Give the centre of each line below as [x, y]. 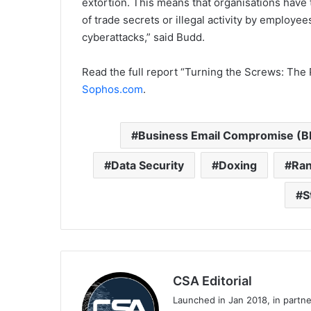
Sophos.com [112, 90]
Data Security [148, 166]
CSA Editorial [212, 281]
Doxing [238, 166]
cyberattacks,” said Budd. [143, 37]
